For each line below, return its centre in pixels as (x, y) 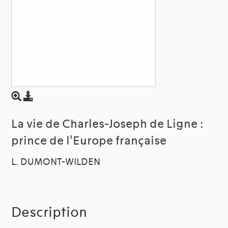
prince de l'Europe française (89, 141)
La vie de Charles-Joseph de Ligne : (107, 124)
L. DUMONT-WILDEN (56, 162)
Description (49, 213)
